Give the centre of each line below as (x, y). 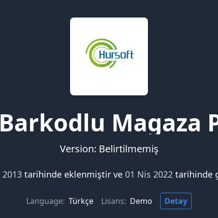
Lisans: (114, 201)
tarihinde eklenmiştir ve (75, 174)
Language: (45, 201)
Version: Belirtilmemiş (109, 149)
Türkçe (81, 201)
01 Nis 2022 (150, 174)
